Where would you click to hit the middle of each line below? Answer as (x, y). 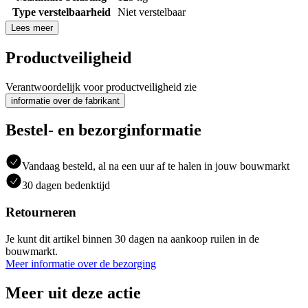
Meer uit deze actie (73, 293)
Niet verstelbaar (152, 12)
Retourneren (41, 212)
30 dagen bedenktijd (66, 186)
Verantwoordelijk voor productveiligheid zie (101, 87)
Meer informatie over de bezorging (81, 263)
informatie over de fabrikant (65, 100)
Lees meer (32, 27)
